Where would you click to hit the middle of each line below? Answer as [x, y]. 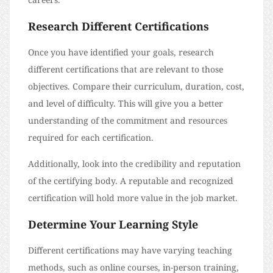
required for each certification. [92, 138]
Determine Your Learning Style [113, 225]
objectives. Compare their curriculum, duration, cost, [136, 87]
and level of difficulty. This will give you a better [126, 104]
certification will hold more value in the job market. [133, 198]
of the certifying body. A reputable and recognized [131, 181]
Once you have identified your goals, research [121, 52]
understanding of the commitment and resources [128, 121]
